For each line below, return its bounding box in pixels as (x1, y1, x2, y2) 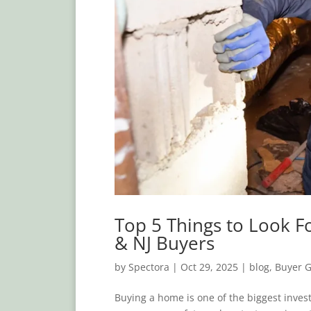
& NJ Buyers (114, 230, 215, 255)
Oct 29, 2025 (180, 260, 238, 274)
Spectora (128, 260, 169, 274)
